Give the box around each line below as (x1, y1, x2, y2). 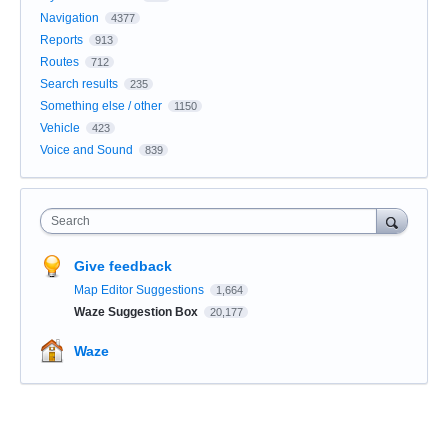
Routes (40, 54, 79, 69)
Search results (40, 76, 118, 91)
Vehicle (40, 120, 80, 135)
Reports (40, 32, 83, 47)
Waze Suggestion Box (74, 304, 201, 319)
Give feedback (74, 257, 172, 274)
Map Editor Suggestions (74, 282, 207, 297)
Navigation (40, 10, 99, 25)
